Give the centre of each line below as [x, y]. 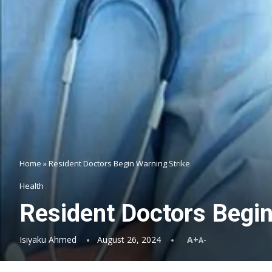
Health [32, 186]
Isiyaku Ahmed [48, 240]
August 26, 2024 [129, 240]
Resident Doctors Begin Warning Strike [119, 163]
